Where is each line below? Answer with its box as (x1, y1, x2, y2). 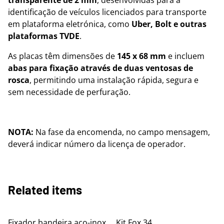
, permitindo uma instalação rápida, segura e (29, 74, 198, 85)
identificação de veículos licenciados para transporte (8, 6, 206, 17)
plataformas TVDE (8, 30, 79, 41)
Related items (8, 182, 82, 197)
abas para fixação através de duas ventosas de (8, 62, 193, 73)
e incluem (166, 50, 204, 61)
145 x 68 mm (117, 50, 166, 61)
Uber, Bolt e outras (131, 18, 206, 29)
